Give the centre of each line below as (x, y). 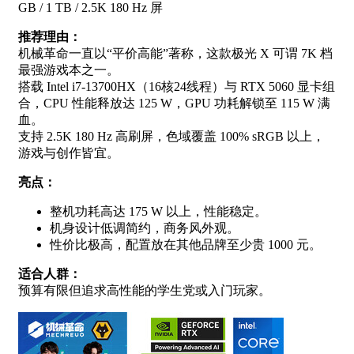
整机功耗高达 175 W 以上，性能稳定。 (158, 211)
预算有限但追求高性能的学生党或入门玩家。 (145, 290)
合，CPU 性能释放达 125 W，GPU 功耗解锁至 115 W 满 (174, 103)
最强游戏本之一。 (69, 70)
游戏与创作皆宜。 (69, 153)
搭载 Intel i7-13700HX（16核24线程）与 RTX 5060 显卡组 (177, 86)
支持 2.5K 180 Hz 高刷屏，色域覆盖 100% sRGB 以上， (171, 136)
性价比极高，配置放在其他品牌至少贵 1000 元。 (186, 244)
